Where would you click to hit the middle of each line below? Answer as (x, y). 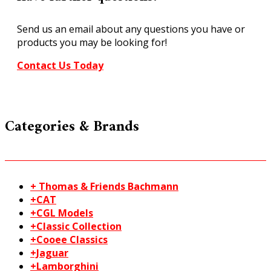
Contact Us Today (60, 65)
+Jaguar (49, 253)
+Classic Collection (76, 227)
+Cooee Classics (69, 240)
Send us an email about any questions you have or (131, 29)
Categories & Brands (72, 127)
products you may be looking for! (92, 42)
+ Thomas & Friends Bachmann (104, 187)
